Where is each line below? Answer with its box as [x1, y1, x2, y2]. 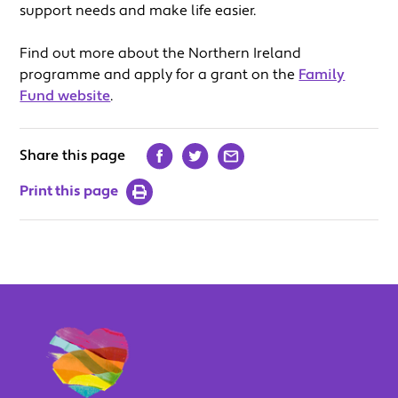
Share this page [20, 147, 126, 165]
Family [298, 66, 346, 84]
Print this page [20, 181, 119, 200]
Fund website [20, 87, 111, 106]
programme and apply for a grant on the [20, 66, 299, 84]
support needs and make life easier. [20, 2, 257, 20]
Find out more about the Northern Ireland [20, 44, 302, 63]
